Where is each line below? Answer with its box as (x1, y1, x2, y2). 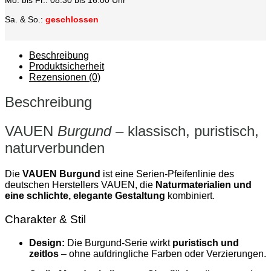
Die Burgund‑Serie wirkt (65, 237, 172, 248)
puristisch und (172, 237, 239, 248)
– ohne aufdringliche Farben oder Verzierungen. (59, 248, 266, 259)
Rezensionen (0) (29, 71, 100, 82)
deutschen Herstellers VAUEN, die (5, 180, 155, 191)
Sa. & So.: (5, 14, 43, 24)
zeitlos (29, 248, 59, 259)
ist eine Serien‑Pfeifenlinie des (100, 169, 234, 180)
